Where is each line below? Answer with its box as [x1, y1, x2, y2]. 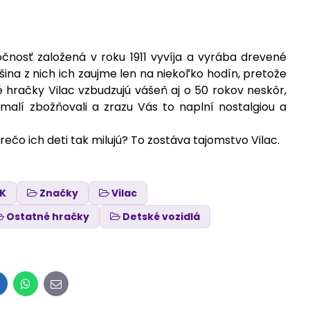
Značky [39, 186, 79, 201]
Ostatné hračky [6, 210, 90, 224]
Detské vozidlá [122, 210, 201, 224]
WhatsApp [24, 280, 83, 296]
